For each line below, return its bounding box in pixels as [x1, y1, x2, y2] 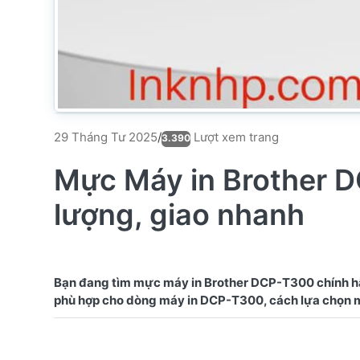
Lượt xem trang [190, 129, 279, 145]
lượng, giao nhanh [54, 196, 305, 232]
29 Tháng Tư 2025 [54, 129, 157, 145]
